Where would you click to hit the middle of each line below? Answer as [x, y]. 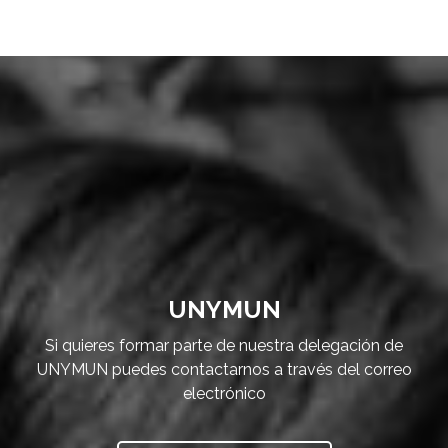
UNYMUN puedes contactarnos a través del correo [224, 369]
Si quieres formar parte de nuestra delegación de [224, 345]
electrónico [224, 393]
